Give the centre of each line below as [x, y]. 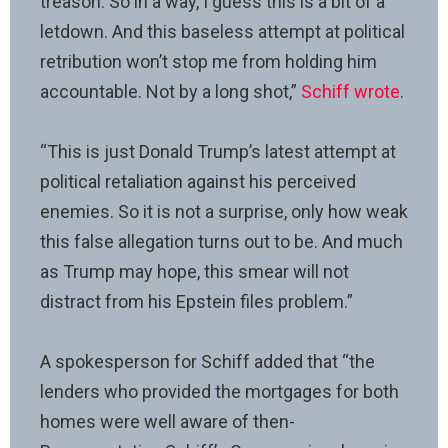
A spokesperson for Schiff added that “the [207, 361]
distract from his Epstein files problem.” [196, 301]
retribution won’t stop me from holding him [208, 61]
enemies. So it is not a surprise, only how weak [224, 211]
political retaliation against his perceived [198, 181]
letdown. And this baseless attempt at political [222, 31]
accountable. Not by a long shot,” [170, 91]
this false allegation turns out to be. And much [221, 241]
